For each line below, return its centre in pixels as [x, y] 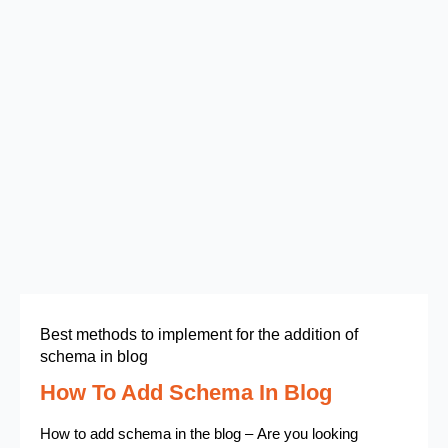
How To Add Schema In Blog [186, 392]
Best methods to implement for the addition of [199, 334]
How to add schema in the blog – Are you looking [199, 433]
